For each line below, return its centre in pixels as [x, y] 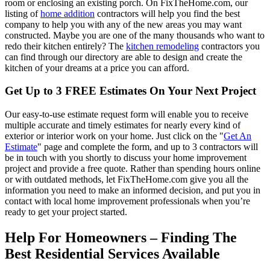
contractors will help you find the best [167, 13]
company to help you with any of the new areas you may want [123, 24]
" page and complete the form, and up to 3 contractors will [148, 147]
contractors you [229, 46]
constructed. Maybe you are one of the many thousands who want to [135, 35]
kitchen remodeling [162, 46]
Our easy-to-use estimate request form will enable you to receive [127, 115]
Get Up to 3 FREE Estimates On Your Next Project [130, 91]
